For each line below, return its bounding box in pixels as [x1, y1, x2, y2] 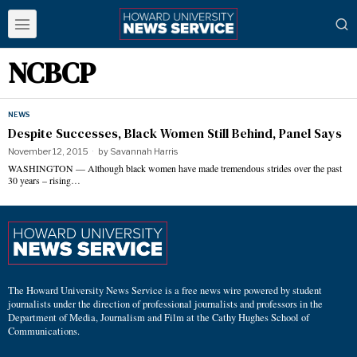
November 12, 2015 [8, 146, 88, 157]
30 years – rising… [8, 174, 80, 186]
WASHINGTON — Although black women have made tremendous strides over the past [8, 162, 342, 175]
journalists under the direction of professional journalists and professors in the [8, 296, 323, 311]
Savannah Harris [110, 146, 178, 157]
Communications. [8, 324, 80, 338]
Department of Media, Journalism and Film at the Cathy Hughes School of [8, 310, 309, 324]
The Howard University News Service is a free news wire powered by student [8, 283, 322, 297]
